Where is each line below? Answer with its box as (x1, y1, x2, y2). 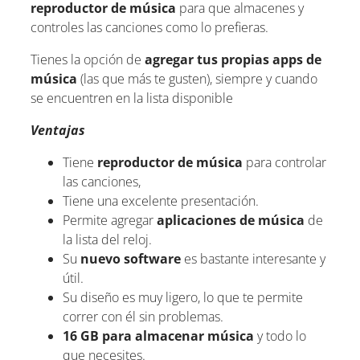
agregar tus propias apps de (145, 50, 321, 68)
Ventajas (31, 121, 85, 139)
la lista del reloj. (63, 230, 152, 248)
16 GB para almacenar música (63, 326, 254, 345)
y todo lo (254, 326, 306, 345)
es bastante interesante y (181, 249, 325, 268)
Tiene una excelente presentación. (63, 191, 259, 210)
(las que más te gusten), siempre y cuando (77, 69, 317, 88)
